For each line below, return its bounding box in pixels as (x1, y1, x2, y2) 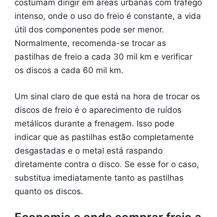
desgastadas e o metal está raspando (15, 145, 163, 155)
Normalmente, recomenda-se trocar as (15, 38, 166, 48)
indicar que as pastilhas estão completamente (15, 132, 194, 142)
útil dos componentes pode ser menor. (15, 25, 164, 35)
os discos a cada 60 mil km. (15, 65, 124, 76)
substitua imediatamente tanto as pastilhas (15, 172, 184, 183)
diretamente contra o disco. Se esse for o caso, (15, 159, 199, 169)
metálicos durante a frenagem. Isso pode (15, 118, 174, 128)
